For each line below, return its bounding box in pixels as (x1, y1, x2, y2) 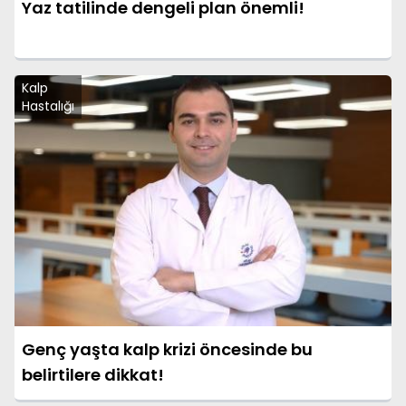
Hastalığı (22, 96, 74, 115)
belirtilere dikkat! (22, 363, 164, 387)
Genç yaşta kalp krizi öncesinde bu (22, 338, 313, 362)
